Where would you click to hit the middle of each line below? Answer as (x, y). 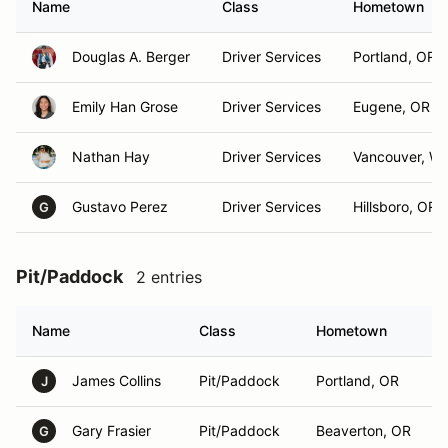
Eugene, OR (391, 106)
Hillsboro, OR (395, 206)
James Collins (116, 380)
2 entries (169, 277)
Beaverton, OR (363, 430)
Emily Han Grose (125, 106)
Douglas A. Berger (131, 56)
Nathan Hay (111, 156)
